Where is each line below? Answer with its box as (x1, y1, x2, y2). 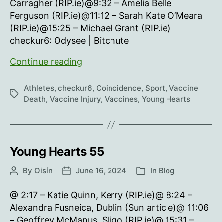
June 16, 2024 (76, 166, 126, 175)
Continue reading (10, 56, 82, 67)
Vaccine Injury (50, 94, 101, 104)
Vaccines (105, 94, 138, 104)
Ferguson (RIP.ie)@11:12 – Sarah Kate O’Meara (10, 10, 202, 21)
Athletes (24, 83, 54, 93)
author (9, 177, 33, 187)
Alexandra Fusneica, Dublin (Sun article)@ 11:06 (10, 202, 209, 213)
